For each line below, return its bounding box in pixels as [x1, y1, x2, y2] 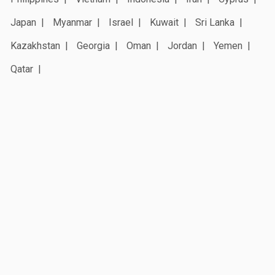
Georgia [77, 39, 110, 52]
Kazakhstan [10, 39, 60, 52]
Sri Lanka [195, 16, 234, 28]
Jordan [168, 39, 197, 52]
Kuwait [150, 16, 179, 28]
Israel [109, 16, 133, 28]
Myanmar [53, 16, 92, 28]
